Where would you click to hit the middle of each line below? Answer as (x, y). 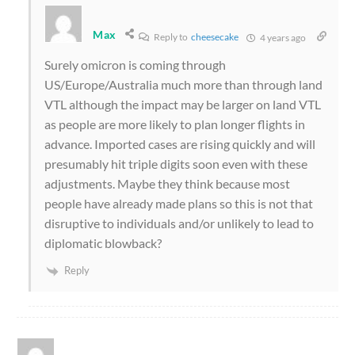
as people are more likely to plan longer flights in (175, 124)
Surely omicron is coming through (135, 65)
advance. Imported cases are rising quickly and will (180, 144)
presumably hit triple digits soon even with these (176, 164)
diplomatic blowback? (103, 243)
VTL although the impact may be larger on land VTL (183, 105)
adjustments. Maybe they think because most (167, 184)
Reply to (172, 37)
